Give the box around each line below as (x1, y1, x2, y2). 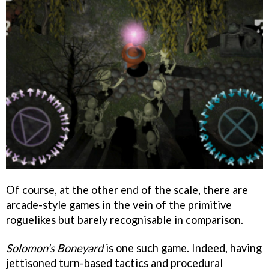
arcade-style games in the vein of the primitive (6, 198, 232, 211)
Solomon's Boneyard (6, 241, 103, 255)
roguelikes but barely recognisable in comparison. (6, 213, 243, 226)
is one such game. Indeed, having (103, 241, 262, 255)
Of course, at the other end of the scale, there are (6, 183, 248, 196)
